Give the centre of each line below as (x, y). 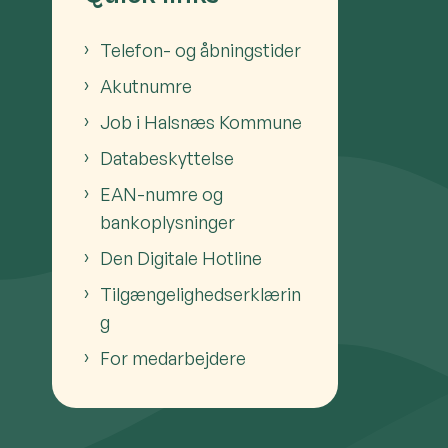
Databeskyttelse (167, 158)
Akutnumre (146, 86)
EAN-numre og (161, 194)
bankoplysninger (167, 222)
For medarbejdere (173, 358)
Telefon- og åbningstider (200, 50)
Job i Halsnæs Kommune (201, 122)
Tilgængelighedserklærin (200, 294)
